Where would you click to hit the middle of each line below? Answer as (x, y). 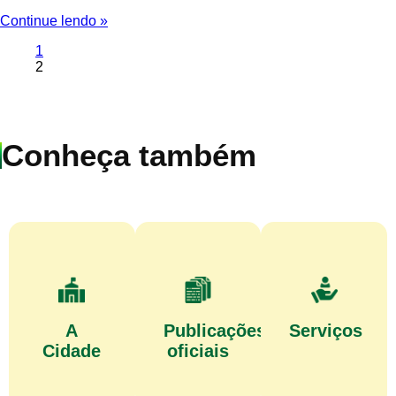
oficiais (198, 351)
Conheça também (129, 156)
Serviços (326, 331)
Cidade (72, 351)
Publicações (214, 331)
